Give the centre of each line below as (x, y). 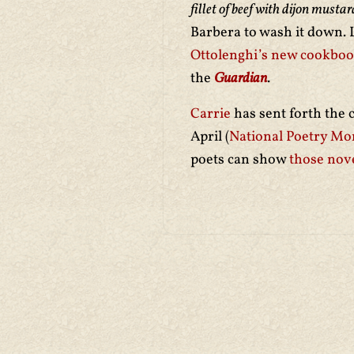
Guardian (241, 79)
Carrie (212, 114)
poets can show (240, 160)
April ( (210, 137)
